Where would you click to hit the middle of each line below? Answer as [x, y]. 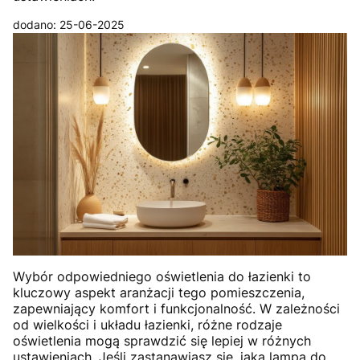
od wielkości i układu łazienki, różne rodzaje [147, 325]
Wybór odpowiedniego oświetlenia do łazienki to [162, 277]
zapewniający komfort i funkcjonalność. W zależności [176, 309]
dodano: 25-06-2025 [69, 25]
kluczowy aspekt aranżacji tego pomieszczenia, [159, 293]
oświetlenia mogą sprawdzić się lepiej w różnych [162, 341]
